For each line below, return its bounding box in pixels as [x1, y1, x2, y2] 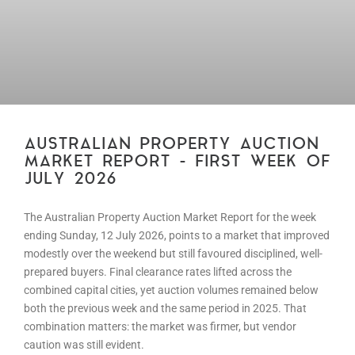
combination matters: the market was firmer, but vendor [24, 320, 296, 334]
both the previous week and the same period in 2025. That [24, 302, 307, 315]
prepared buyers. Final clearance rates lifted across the [24, 265, 292, 279]
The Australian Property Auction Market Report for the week [24, 211, 316, 224]
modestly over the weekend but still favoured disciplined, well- [24, 247, 323, 261]
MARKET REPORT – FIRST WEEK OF [24, 154, 330, 171]
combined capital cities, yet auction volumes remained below [24, 284, 319, 297]
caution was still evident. [24, 338, 144, 352]
